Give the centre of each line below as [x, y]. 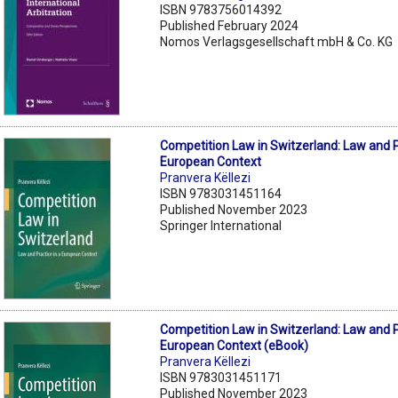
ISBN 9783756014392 [221, 9]
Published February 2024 [230, 25]
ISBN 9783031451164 [221, 193]
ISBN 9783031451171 [221, 377]
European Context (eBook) [235, 345]
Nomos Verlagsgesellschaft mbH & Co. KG [277, 41]
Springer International [221, 225]
